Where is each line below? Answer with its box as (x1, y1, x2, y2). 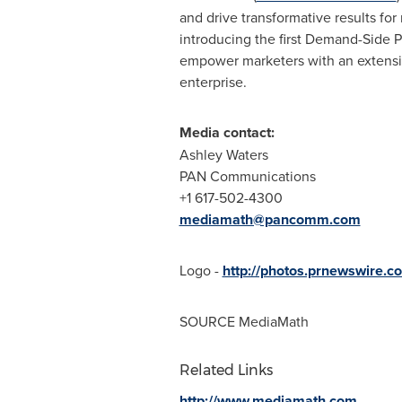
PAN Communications (179, 165, 316, 186)
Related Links (179, 361, 273, 379)
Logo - (179, 259, 223, 280)
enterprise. (179, 71, 247, 92)
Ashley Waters (179, 144, 268, 164)
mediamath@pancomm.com (179, 208, 361, 230)
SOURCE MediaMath (179, 310, 309, 331)
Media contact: (179, 121, 275, 143)
